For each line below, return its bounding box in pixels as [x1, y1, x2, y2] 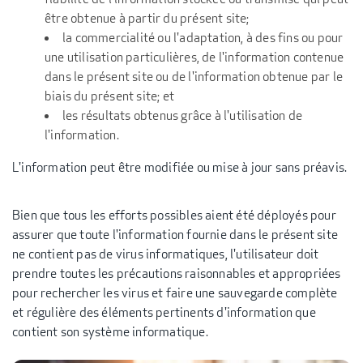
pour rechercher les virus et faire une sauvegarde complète [12, 284, 338, 301]
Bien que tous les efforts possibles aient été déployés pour [12, 206, 336, 224]
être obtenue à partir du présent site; [45, 9, 250, 27]
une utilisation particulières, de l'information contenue [45, 48, 344, 66]
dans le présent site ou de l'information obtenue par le [45, 67, 344, 85]
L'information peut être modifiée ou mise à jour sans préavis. [12, 158, 348, 176]
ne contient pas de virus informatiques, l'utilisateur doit [12, 245, 319, 263]
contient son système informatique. [12, 322, 208, 340]
